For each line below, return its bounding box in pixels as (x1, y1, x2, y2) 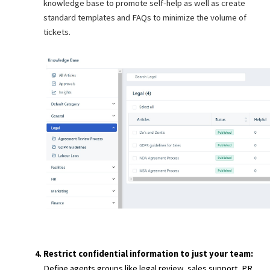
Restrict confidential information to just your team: (43, 248, 255, 259)
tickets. (43, 27, 72, 37)
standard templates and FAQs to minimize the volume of (43, 12, 246, 23)
